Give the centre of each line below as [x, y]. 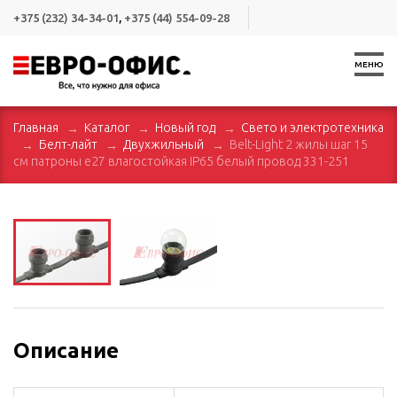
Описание [66, 350]
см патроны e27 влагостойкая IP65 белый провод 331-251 [181, 161]
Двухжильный [163, 144]
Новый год [185, 127]
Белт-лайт [68, 144]
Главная [36, 127]
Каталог [107, 127]
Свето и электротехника [312, 127]
